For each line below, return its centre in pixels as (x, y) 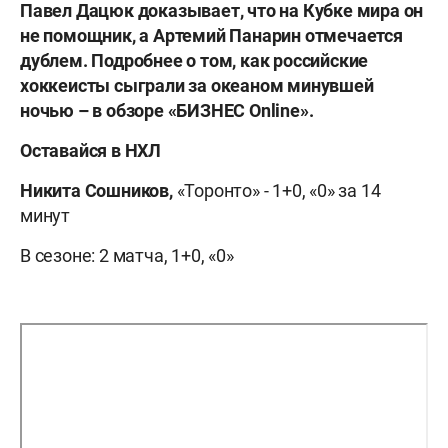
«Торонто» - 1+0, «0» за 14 (278, 191)
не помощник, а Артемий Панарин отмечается (211, 36)
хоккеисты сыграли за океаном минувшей (197, 86)
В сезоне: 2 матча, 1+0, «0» (127, 256)
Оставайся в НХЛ (90, 151)
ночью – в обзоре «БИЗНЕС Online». (167, 111)
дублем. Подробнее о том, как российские (194, 61)
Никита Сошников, (98, 191)
